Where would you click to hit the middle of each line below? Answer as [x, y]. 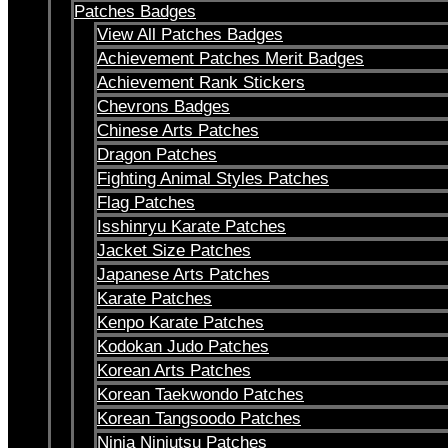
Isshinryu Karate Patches [191, 226]
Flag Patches [146, 202]
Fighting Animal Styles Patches [213, 178]
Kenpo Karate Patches [180, 322]
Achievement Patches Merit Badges [230, 58]
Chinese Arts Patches [178, 130]
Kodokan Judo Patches [183, 346]
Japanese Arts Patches [183, 274]
